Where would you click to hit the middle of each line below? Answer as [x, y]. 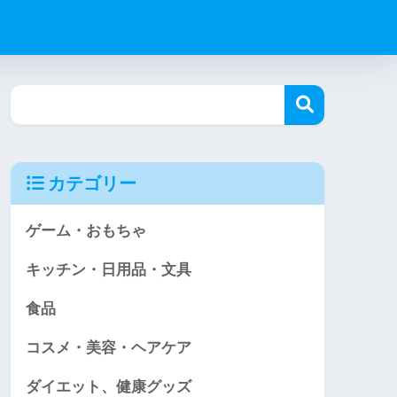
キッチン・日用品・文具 [109, 270]
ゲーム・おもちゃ [86, 231]
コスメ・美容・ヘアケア [109, 348]
